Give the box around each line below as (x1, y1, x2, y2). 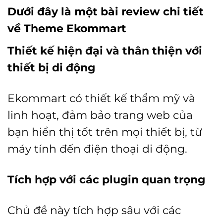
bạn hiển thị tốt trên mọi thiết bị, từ (7, 125, 202, 139)
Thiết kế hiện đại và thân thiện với (7, 44, 202, 57)
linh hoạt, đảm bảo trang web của (7, 109, 193, 122)
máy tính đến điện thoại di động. (7, 142, 187, 156)
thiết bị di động (7, 61, 95, 74)
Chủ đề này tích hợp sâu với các (7, 204, 181, 217)
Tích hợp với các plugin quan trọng (7, 173, 205, 186)
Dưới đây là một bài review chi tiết (7, 5, 204, 18)
